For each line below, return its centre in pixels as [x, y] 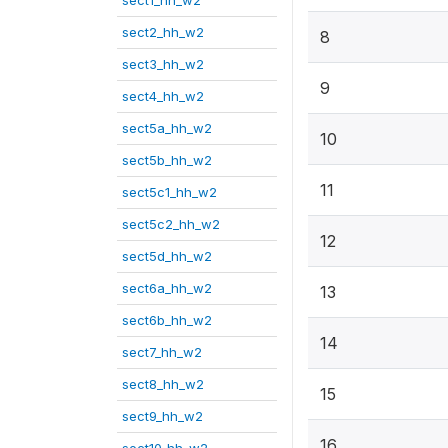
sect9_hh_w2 [162, 416]
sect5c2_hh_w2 [171, 224]
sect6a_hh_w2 [167, 288]
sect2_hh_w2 [163, 32]
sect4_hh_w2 [163, 96]
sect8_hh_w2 [163, 384]
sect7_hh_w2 [162, 352]
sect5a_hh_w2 [167, 128]
